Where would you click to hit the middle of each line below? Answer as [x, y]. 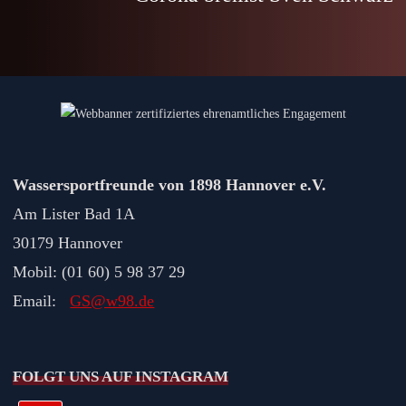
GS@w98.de [112, 301]
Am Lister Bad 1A [74, 214]
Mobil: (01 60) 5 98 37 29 [99, 272]
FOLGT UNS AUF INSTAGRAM [121, 376]
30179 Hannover [68, 243]
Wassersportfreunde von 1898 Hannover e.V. [170, 185]
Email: [42, 301]
